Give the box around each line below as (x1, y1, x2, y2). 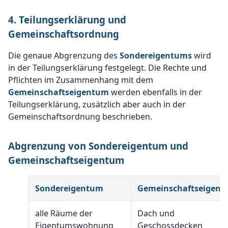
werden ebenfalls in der (109, 87, 202, 98)
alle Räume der (35, 208, 93, 219)
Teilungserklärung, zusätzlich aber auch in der (8, 99, 186, 110)
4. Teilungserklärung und (8, 13, 126, 26)
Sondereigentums (120, 50, 194, 62)
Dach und (137, 208, 175, 219)
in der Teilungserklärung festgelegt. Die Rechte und (8, 62, 207, 74)
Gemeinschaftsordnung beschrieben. (8, 111, 152, 123)
